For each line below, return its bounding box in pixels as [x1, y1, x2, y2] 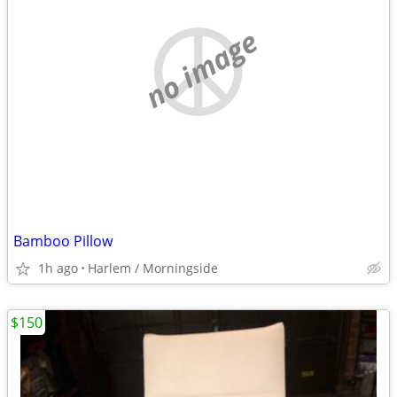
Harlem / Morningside [88, 260, 218, 276]
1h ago [38, 260, 78, 276]
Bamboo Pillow [13, 231, 113, 251]
